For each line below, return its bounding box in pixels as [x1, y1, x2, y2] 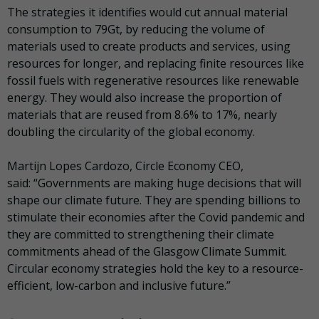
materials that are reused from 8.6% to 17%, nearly [7, 106, 277, 122]
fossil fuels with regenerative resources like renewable [7, 72, 299, 88]
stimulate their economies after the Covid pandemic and [7, 209, 305, 225]
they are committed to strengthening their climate [7, 226, 274, 242]
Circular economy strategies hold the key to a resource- [7, 260, 303, 276]
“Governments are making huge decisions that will [33, 174, 301, 191]
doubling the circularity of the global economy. [7, 123, 255, 140]
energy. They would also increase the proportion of [7, 89, 282, 105]
